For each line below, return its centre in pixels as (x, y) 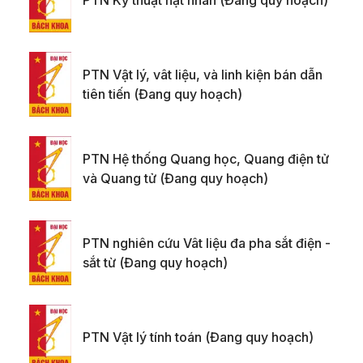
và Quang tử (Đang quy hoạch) (175, 179)
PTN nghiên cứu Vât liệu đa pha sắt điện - (207, 243)
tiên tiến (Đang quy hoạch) (162, 94)
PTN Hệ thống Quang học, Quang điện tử (206, 159)
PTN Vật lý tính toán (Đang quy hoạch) (198, 337)
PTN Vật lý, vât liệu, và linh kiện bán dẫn (203, 75)
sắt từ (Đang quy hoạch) (155, 263)
